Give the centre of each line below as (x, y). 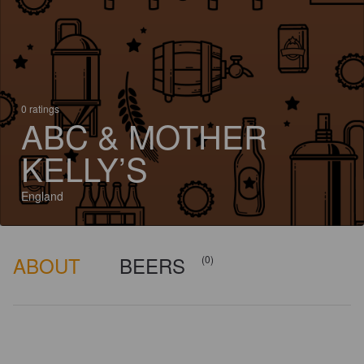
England (42, 196)
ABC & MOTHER (144, 135)
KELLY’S (84, 168)
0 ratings (40, 108)
